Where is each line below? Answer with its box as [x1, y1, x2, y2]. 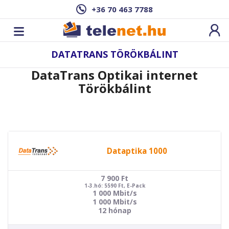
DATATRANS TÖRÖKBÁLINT [51, 48, 178, 60]
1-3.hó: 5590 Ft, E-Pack [84, 182, 145, 189]
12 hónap [98, 205, 131, 215]
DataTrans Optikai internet [31, 66, 198, 83]
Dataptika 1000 [106, 145, 167, 156]
